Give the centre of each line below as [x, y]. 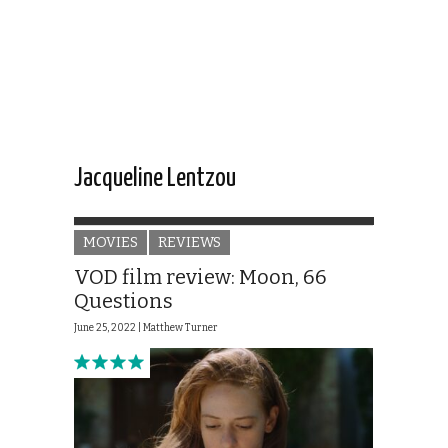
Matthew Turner [180, 328]
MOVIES [110, 243]
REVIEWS [189, 243]
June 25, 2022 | [108, 328]
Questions [123, 301]
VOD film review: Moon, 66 [200, 277]
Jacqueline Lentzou [155, 179]
